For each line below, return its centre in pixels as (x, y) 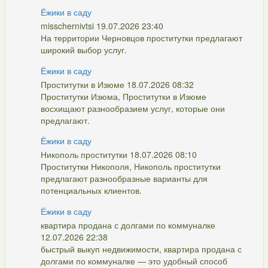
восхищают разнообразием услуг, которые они (133, 108)
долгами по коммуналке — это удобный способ (134, 261)
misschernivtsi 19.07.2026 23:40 (102, 26)
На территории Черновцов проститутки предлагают (141, 38)
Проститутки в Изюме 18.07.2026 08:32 (117, 84)
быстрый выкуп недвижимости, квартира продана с (141, 249)
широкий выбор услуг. (83, 50)
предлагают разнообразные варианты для (124, 178)
